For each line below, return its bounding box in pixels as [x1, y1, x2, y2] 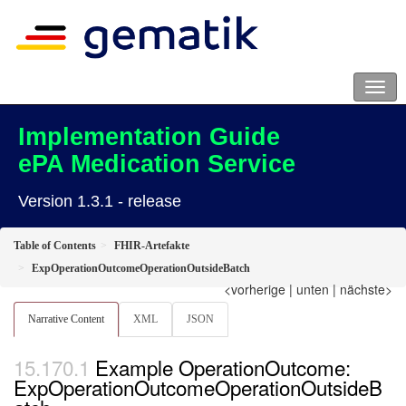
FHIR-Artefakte [114, 239, 189, 253]
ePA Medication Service [18, 150, 295, 179]
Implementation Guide [18, 123, 280, 151]
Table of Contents [14, 239, 96, 253]
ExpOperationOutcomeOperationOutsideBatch [32, 262, 250, 275]
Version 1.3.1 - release [18, 192, 181, 211]
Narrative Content [28, 313, 104, 326]
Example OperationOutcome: [95, 352, 351, 382]
